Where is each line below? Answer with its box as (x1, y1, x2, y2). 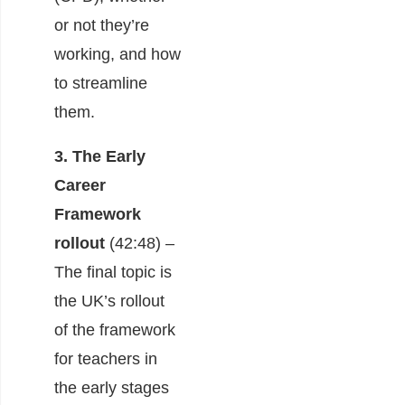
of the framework (54, 320, 175, 339)
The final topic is (54, 262, 172, 281)
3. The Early (54, 146, 146, 165)
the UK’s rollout (54, 291, 165, 310)
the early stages (54, 378, 169, 397)
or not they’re (54, 15, 149, 34)
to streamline (54, 73, 147, 92)
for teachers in (54, 349, 157, 368)
